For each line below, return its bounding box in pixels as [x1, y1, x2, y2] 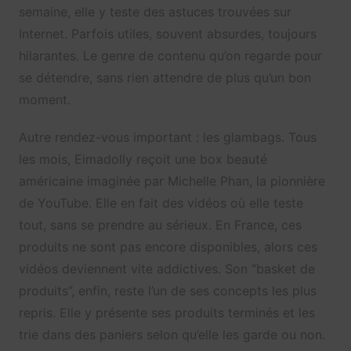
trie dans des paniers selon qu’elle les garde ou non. [18, 327, 325, 343]
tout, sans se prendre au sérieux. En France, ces [18, 217, 302, 233]
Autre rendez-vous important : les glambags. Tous [18, 129, 317, 146]
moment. [18, 92, 71, 108]
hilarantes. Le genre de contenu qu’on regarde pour [18, 48, 322, 64]
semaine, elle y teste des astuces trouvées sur [18, 4, 291, 20]
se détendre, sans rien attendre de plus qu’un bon [18, 70, 311, 86]
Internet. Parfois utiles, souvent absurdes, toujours [18, 26, 317, 42]
